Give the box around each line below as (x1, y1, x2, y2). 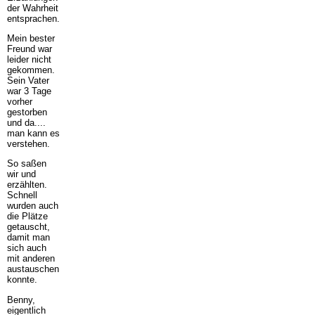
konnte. (6, 274, 37, 285)
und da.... (6, 117, 46, 128)
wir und (6, 169, 36, 180)
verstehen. (6, 138, 50, 149)
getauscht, (6, 221, 50, 233)
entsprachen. (6, 13, 60, 24)
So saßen (6, 158, 46, 169)
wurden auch (6, 200, 58, 212)
